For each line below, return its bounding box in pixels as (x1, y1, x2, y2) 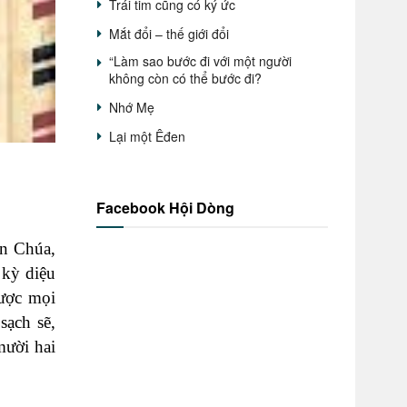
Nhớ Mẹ (109, 98, 154, 116)
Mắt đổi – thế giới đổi (109, 25, 229, 43)
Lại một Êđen (109, 127, 185, 145)
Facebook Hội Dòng (96, 197, 234, 218)
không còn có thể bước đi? (109, 69, 262, 87)
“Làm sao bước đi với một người (109, 52, 292, 70)
